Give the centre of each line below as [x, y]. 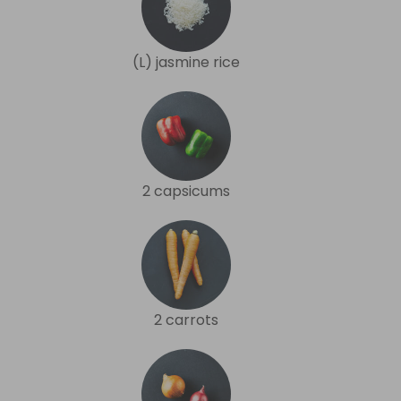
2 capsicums [186, 191]
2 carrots [186, 320]
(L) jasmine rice [186, 62]
